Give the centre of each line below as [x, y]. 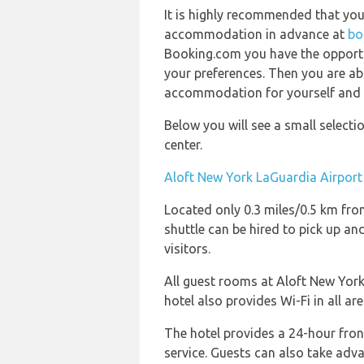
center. [183, 145]
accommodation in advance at [256, 34]
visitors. [187, 249]
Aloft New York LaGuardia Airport [263, 177]
